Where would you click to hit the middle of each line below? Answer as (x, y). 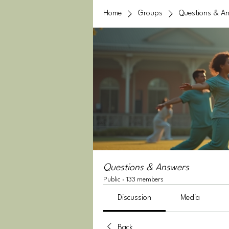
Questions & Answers (146, 168)
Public (112, 180)
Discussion (135, 198)
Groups (150, 14)
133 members (145, 180)
